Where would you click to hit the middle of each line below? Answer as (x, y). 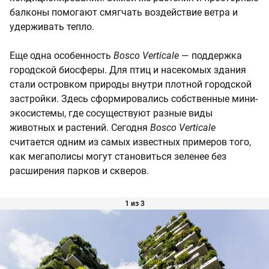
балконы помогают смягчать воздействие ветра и (124, 12)
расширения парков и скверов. (79, 171)
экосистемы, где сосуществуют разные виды (111, 113)
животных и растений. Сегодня (80, 127)
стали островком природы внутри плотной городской (131, 84)
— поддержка (210, 55)
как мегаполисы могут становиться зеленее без (118, 156)
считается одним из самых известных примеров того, (130, 142)
